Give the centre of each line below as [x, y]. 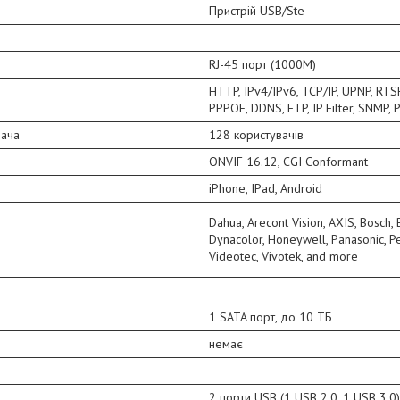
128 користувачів [256, 135]
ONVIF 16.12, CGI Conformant [288, 162]
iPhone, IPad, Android [266, 189]
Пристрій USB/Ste [257, 11]
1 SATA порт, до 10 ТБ [271, 317]
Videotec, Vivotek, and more [283, 257]
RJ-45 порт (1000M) [262, 65]
